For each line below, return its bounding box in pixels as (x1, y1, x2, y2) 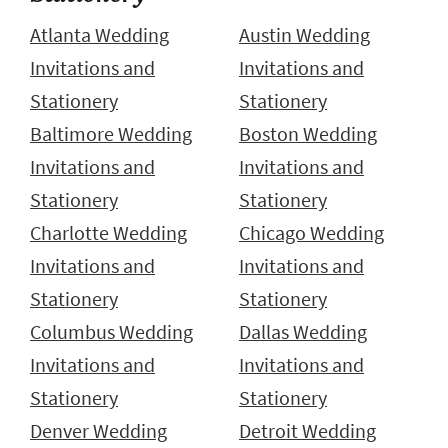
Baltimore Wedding (30, 122, 192, 147)
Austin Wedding (239, 23, 370, 48)
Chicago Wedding (239, 221, 384, 246)
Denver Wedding (30, 419, 167, 444)
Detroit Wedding (239, 419, 376, 444)
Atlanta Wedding (30, 23, 169, 48)
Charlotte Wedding (30, 221, 187, 246)
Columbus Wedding (30, 320, 193, 345)
